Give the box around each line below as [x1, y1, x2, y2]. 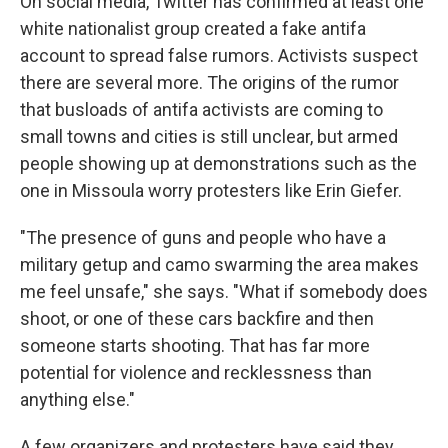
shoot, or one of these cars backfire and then [20, 308, 374, 329]
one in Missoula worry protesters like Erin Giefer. [20, 180, 402, 201]
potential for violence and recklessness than [20, 362, 372, 383]
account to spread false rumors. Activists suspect [20, 45, 418, 66]
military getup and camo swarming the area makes [20, 254, 419, 275]
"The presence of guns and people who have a [20, 227, 386, 248]
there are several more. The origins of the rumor [20, 72, 399, 93]
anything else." [20, 389, 135, 410]
